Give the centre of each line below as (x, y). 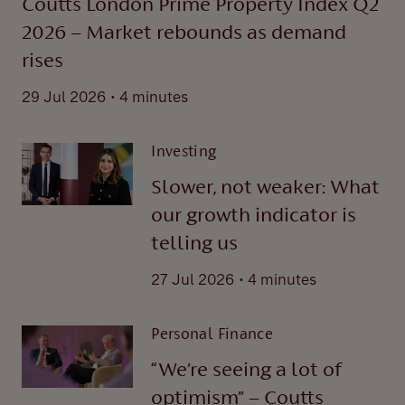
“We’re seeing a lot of (247, 371)
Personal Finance (212, 335)
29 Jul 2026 (64, 97)
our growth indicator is (254, 216)
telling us (195, 244)
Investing (184, 153)
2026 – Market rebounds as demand (184, 33)
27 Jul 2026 (193, 280)
